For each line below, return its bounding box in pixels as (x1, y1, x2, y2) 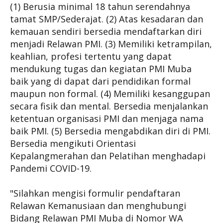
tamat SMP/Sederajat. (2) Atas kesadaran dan (10, 13, 203, 25)
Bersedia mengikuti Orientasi (10, 137, 136, 149)
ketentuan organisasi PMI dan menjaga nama (10, 112, 204, 124)
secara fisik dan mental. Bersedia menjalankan (10, 100, 208, 112)
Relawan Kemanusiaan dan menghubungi (10, 200, 186, 212)
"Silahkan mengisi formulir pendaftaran (10, 187, 180, 199)
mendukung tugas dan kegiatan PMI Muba (10, 63, 194, 75)
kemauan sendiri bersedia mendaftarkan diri (10, 25, 202, 37)
